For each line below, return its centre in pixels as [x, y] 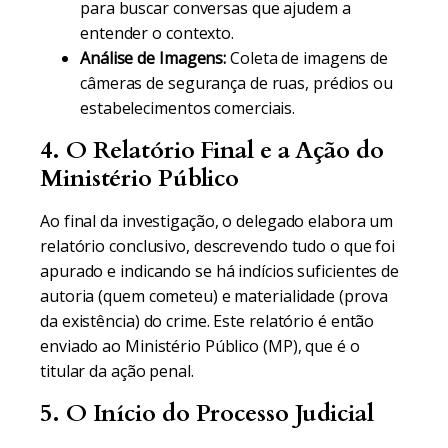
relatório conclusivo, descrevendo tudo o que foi [218, 246]
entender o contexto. [157, 33]
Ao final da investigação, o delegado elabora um [217, 221]
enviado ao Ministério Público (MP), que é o [200, 346]
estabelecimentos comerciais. [188, 108]
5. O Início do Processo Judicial [207, 413]
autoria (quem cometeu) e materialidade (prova [214, 296]
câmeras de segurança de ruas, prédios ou [236, 83]
